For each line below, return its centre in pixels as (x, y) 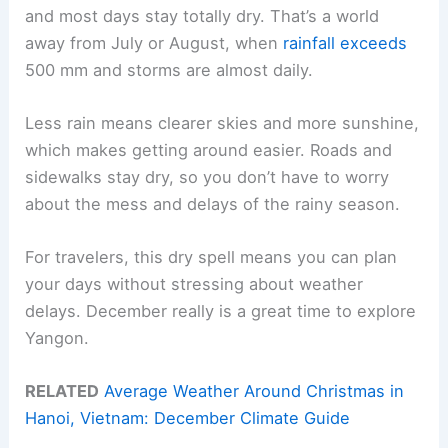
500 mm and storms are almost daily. (169, 69)
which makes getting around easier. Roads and (209, 149)
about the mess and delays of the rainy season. (213, 203)
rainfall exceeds (345, 42)
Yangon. (57, 338)
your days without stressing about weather (194, 284)
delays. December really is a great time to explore (221, 311)
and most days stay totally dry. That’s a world (202, 15)
